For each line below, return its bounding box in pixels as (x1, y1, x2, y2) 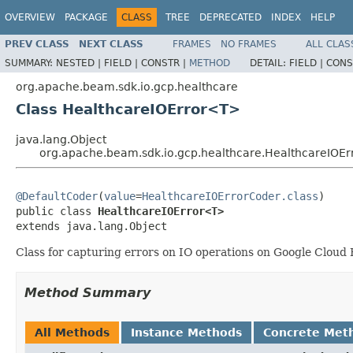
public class (16, 204, 98, 217)
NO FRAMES (221, 38, 277, 50)
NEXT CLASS (79, 38, 143, 50)
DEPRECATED (199, 12, 262, 23)
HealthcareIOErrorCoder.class (142, 189, 318, 203)
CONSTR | (141, 57, 189, 69)
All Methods (35, 325, 110, 339)
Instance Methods (131, 325, 242, 339)
